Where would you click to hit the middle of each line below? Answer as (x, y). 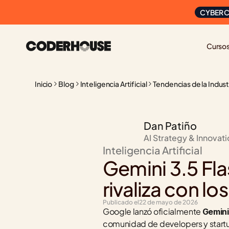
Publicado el (121, 202)
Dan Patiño (170, 125)
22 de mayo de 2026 (168, 202)
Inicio (44, 84)
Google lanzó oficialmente (153, 211)
